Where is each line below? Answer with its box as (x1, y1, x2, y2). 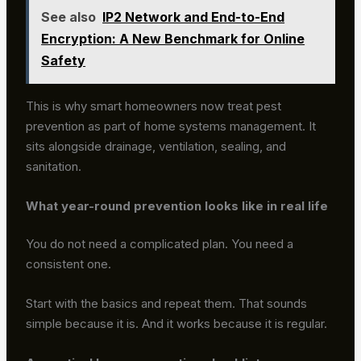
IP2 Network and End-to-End (102, 8, 285, 25)
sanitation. (26, 158, 82, 174)
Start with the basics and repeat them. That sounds (26, 296, 308, 312)
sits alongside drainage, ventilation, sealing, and (26, 138, 287, 154)
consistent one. (26, 256, 112, 272)
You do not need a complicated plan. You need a (26, 236, 294, 252)
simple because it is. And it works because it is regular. (26, 316, 328, 332)
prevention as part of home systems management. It (26, 118, 317, 134)
